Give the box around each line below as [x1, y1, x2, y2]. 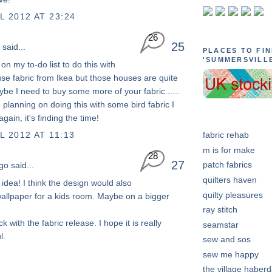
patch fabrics [203, 160, 252, 170]
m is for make [203, 144, 255, 155]
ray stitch [203, 205, 237, 215]
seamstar [203, 219, 239, 229]
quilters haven [203, 174, 257, 185]
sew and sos [203, 234, 251, 245]
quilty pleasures [203, 189, 263, 200]
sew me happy [203, 249, 259, 259]
